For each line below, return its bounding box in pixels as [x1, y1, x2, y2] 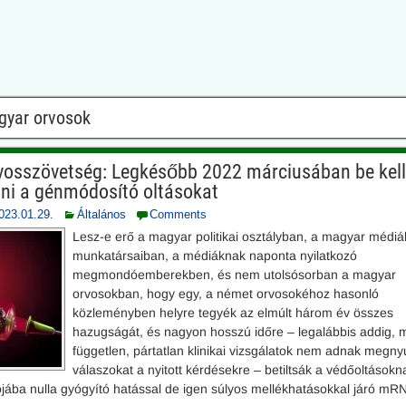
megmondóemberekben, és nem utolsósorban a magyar [72, 267, 397, 282]
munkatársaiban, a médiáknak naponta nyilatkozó [72, 248, 358, 263]
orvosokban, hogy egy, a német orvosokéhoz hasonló [72, 286, 380, 301]
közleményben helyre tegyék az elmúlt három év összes [72, 305, 394, 320]
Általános [77, 208, 127, 221]
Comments [150, 208, 208, 221]
